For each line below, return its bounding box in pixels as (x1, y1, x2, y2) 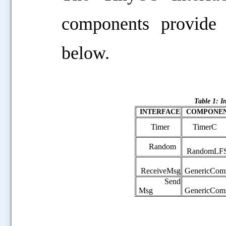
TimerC (185, 123, 217, 131)
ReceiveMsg (139, 166, 181, 175)
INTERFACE (139, 108, 180, 116)
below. (62, 43, 109, 63)
